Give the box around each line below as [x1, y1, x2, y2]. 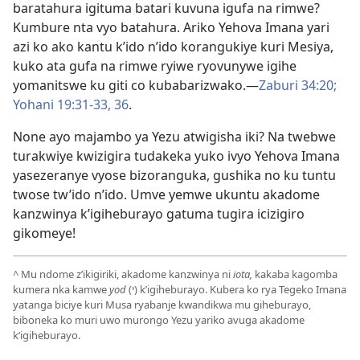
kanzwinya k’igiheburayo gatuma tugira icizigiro [13, 205, 305, 223]
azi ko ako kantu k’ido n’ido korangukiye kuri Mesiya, [13, 38, 333, 55]
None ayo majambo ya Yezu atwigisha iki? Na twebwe [13, 128, 336, 145]
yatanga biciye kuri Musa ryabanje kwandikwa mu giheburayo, [13, 297, 311, 313]
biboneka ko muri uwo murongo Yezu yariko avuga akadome [13, 313, 305, 328]
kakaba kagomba [255, 267, 337, 282]
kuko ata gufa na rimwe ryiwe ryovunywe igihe [13, 57, 297, 75]
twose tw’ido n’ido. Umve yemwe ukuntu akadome [13, 186, 320, 203]
